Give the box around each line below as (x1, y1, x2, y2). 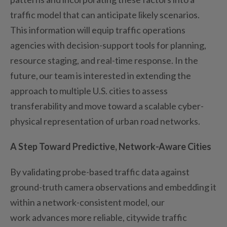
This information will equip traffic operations (10, 24, 185, 35)
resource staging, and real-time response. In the (10, 54, 198, 66)
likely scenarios (138, 9, 198, 20)
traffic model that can (10, 9, 97, 20)
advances (32, 211, 69, 223)
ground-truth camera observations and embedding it (10, 181, 216, 193)
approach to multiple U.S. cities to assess (10, 85, 168, 96)
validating (22, 166, 61, 177)
